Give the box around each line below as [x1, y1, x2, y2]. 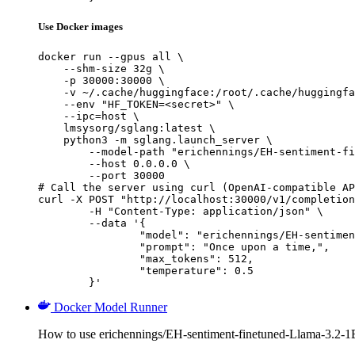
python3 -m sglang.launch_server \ [38, 134, 273, 147]
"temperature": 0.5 [38, 265, 139, 277]
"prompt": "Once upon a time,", [38, 241, 139, 254]
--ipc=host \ [38, 110, 139, 123]
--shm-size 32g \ [38, 63, 165, 75]
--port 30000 [38, 170, 165, 182]
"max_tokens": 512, [38, 253, 139, 265]
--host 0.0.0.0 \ [38, 158, 190, 170]
